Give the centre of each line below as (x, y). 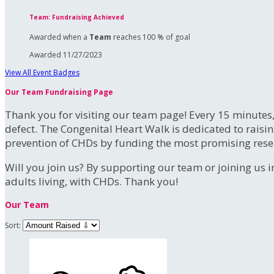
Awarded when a (59, 37)
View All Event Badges (42, 72)
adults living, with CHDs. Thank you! (91, 182)
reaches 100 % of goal (151, 37)
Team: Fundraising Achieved (77, 17)
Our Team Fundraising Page (59, 92)
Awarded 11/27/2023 (66, 54)
